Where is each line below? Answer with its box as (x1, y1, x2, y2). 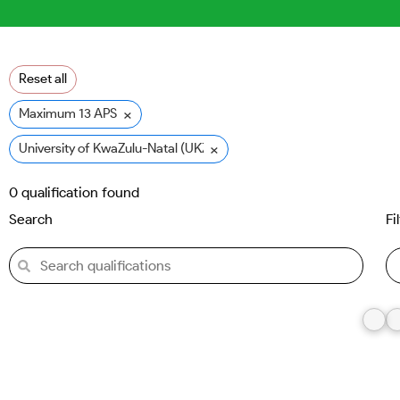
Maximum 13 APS (19, 105, 117, 121)
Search (9, 211, 53, 228)
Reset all (19, 71, 67, 87)
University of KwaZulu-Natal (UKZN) (19, 140, 222, 156)
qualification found (18, 184, 139, 201)
